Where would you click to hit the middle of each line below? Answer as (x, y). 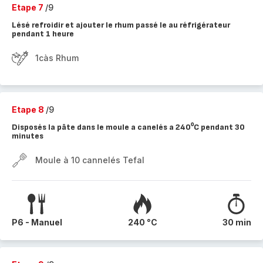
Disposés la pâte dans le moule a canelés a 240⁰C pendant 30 (128, 127)
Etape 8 (29, 109)
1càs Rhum (57, 58)
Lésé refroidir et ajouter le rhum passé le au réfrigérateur (121, 25)
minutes (28, 136)
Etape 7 (28, 7)
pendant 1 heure (43, 34)
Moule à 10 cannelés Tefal (90, 160)
